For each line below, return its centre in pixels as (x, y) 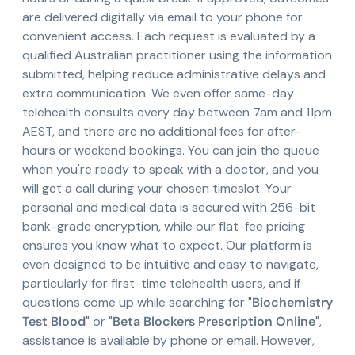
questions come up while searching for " (137, 303)
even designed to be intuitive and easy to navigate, (170, 265)
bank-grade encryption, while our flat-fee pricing (164, 227)
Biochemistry (292, 303)
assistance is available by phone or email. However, (168, 341)
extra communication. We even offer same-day (158, 94)
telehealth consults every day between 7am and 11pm (177, 113)
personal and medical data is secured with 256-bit (169, 208)
